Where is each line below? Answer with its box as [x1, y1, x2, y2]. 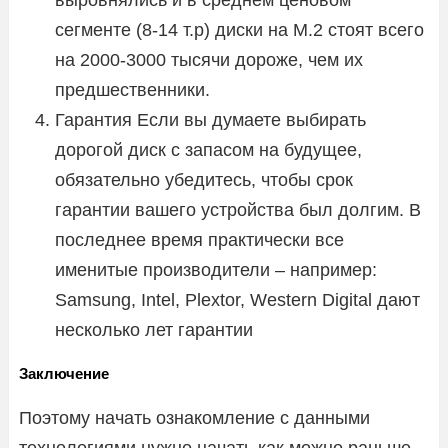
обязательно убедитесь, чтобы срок [55, 169, 353, 190]
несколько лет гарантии [55, 319, 253, 340]
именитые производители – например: [55, 259, 377, 280]
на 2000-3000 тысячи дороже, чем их [55, 49, 363, 70]
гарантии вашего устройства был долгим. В [55, 199, 421, 220]
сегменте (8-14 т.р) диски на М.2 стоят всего [55, 19, 424, 40]
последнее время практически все [55, 229, 344, 250]
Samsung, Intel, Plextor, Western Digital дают [55, 289, 420, 310]
